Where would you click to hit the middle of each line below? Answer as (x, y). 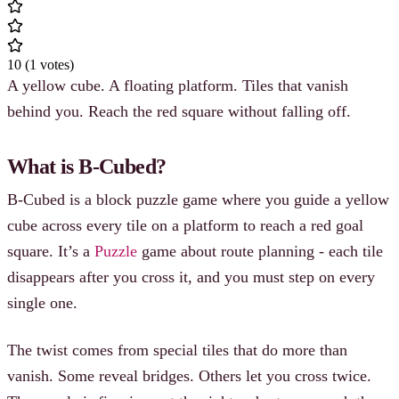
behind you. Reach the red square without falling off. (179, 111)
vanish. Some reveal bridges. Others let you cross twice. (189, 375)
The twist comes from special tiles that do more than (177, 350)
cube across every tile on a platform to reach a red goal (185, 225)
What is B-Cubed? (87, 166)
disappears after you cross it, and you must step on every (191, 277)
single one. (42, 302)
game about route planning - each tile (260, 251)
